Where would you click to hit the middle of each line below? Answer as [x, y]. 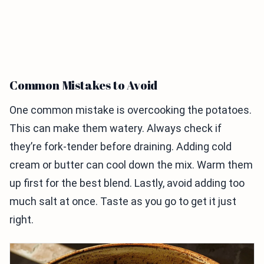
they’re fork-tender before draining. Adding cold [121, 147]
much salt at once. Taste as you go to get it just [123, 202]
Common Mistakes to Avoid [84, 85]
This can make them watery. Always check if [115, 128]
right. [22, 220]
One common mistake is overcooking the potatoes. [131, 110]
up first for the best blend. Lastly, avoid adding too [127, 183]
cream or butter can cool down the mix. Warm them [131, 165]
